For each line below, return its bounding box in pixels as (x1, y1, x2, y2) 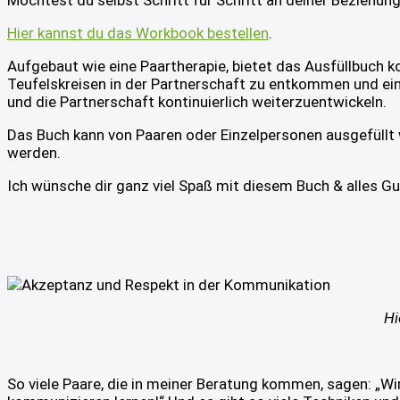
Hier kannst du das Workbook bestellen (7, 24, 269, 43)
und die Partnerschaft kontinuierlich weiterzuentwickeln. (7, 93, 387, 112)
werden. (7, 144, 61, 162)
